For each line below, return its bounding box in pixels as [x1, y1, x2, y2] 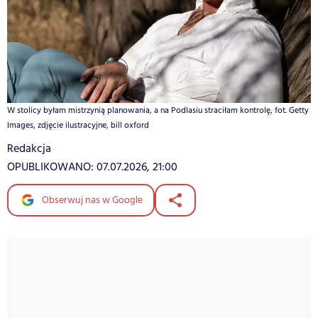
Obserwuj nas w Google [40, 192, 143, 207]
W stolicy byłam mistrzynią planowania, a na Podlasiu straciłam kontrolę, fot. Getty [7, 104, 309, 116]
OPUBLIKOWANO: [7, 158, 97, 175]
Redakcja [7, 140, 51, 157]
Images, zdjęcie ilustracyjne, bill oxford [7, 119, 149, 131]
